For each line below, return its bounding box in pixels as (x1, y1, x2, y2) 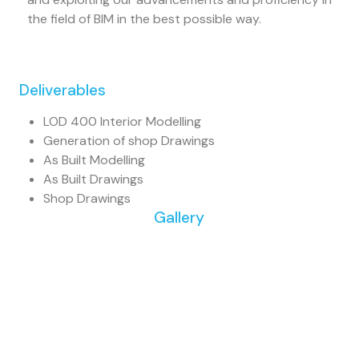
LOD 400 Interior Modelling (42, 113, 201, 131)
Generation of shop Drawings (42, 132, 215, 150)
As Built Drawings (42, 171, 143, 188)
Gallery (154, 208, 205, 228)
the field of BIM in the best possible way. (26, 10, 261, 28)
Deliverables (18, 80, 106, 101)
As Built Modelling (42, 151, 145, 169)
